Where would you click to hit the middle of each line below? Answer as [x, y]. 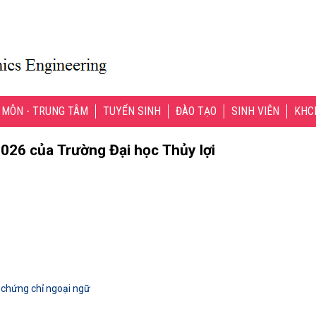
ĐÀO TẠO [196, 111]
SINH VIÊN [255, 111]
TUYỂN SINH [132, 111]
